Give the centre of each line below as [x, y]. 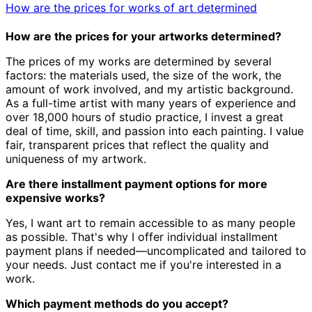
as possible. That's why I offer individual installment [142, 237]
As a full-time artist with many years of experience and [151, 103]
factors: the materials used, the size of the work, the [143, 76]
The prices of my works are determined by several [139, 62]
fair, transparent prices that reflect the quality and [137, 145]
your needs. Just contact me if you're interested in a [143, 265]
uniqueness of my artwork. [76, 159]
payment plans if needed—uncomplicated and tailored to [156, 251]
